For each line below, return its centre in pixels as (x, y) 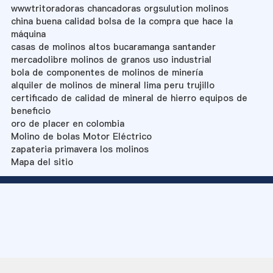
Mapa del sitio (42, 162)
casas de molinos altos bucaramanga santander (113, 47)
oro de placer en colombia (67, 123)
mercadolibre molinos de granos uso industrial (111, 59)
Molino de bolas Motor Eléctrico (81, 136)
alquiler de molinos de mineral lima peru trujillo (112, 85)
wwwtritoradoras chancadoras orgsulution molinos (119, 8)
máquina (28, 34)
